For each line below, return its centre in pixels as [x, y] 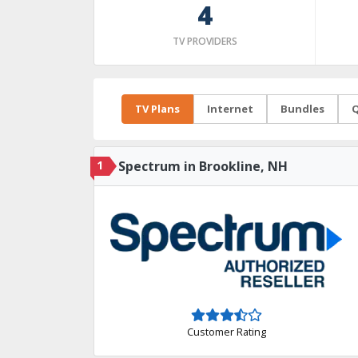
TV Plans [157, 109]
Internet [230, 109]
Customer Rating [226, 331]
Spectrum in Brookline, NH [203, 166]
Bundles [302, 109]
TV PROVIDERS [205, 41]
